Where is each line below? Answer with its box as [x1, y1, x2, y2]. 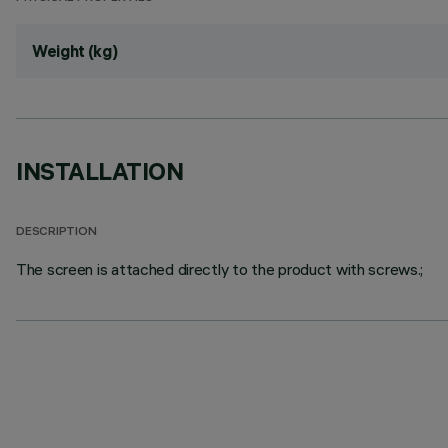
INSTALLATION [16, 156, 184, 186]
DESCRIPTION [16, 226, 97, 239]
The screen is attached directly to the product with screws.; [16, 259, 424, 279]
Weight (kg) [32, 41, 118, 61]
